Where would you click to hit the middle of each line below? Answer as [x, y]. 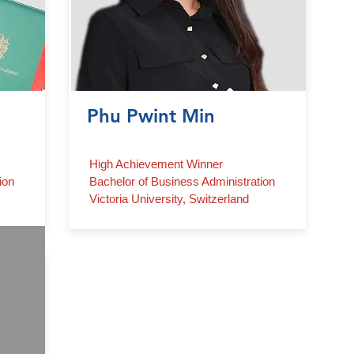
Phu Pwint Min [151, 116]
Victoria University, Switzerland [169, 199]
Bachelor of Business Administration [182, 181]
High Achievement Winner [156, 164]
